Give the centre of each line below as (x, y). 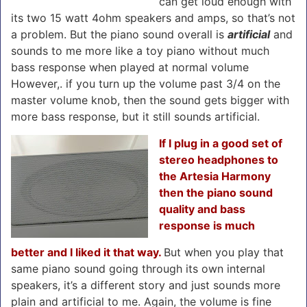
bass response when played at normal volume (130, 67)
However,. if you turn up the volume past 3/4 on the (146, 83)
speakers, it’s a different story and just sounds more (146, 285)
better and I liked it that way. (86, 252)
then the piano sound (216, 192)
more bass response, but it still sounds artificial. (137, 116)
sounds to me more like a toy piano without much (140, 50)
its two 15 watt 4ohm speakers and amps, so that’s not (153, 17)
